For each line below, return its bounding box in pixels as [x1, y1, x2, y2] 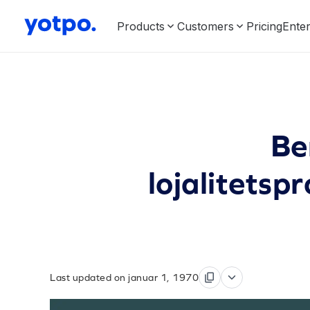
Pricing [246, 19, 282, 33]
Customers [177, 19, 234, 33]
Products [117, 19, 165, 33]
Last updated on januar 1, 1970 [50, 272, 199, 283]
